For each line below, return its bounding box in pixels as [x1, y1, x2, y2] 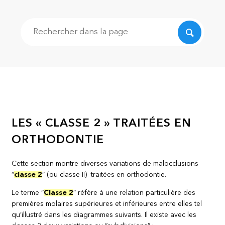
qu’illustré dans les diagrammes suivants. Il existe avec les [12, 211, 197, 218]
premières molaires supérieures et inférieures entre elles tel [12, 200, 202, 207]
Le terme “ [12, 189, 44, 196]
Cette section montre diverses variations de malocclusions [12, 160, 199, 167]
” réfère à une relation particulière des [73, 189, 196, 196]
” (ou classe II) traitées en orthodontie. [42, 171, 167, 178]
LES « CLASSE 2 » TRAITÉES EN [12, 118, 192, 130]
